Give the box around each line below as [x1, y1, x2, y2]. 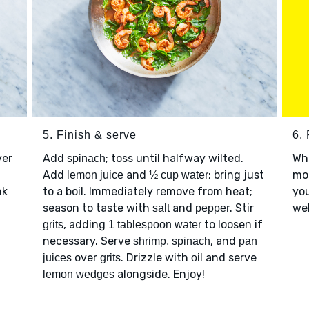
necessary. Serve [42, 234, 133, 248]
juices [42, 251, 72, 263]
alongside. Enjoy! [114, 267, 205, 281]
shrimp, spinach [132, 235, 210, 247]
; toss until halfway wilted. [105, 151, 243, 165]
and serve [202, 250, 257, 264]
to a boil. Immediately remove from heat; [42, 184, 252, 198]
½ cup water [148, 168, 208, 181]
